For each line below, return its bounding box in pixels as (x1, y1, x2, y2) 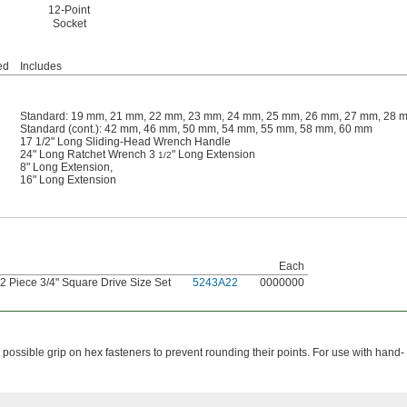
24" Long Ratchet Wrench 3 (20, 147, 158, 161)
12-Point (48, 3, 90, 16)
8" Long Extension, (20, 160, 113, 174)
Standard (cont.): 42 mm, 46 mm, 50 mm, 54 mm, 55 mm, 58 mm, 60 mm (20, 122, 372, 135)
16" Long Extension (20, 173, 116, 186)
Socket (52, 16, 86, 30)
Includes (20, 59, 62, 73)
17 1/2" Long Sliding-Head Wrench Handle (20, 134, 231, 148)
